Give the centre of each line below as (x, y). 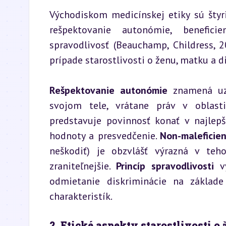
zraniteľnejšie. (83, 166)
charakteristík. (81, 196)
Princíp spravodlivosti (165, 166)
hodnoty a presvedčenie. (105, 136)
